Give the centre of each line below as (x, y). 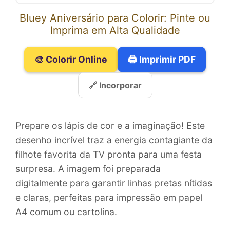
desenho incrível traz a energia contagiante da (114, 140)
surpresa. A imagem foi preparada (88, 169)
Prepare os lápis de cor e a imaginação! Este (110, 126)
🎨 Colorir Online (71, 60)
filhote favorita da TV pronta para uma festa (109, 155)
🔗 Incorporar (115, 85)
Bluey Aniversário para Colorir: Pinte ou (115, 18)
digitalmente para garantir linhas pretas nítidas (114, 183)
